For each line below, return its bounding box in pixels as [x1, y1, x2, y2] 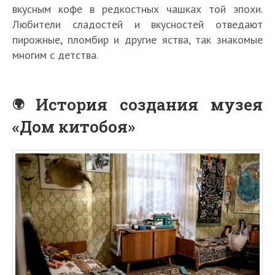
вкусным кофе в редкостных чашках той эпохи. [12, 2, 263, 17]
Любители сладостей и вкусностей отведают [12, 17, 263, 32]
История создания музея [36, 94, 263, 115]
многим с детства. [12, 48, 98, 63]
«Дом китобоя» [12, 116, 135, 137]
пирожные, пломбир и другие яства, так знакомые [12, 33, 263, 47]
